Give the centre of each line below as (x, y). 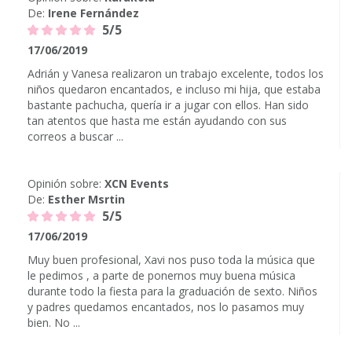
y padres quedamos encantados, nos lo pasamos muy (166, 307)
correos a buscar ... (75, 136)
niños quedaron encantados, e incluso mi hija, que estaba (174, 89)
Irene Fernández (93, 13)
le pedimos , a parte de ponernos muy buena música (161, 275)
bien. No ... (54, 323)
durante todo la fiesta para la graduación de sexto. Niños (172, 291)
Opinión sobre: (66, 183)
